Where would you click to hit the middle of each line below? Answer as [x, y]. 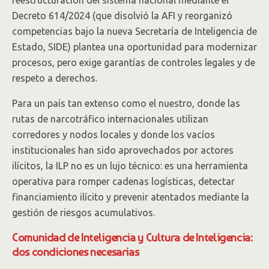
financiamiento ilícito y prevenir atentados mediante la [131, 197]
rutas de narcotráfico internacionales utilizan [110, 119]
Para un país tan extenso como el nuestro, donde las [126, 103]
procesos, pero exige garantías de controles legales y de [134, 62]
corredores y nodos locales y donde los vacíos [113, 134]
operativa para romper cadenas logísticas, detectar [123, 181]
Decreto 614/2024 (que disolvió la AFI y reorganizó [122, 16]
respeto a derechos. [55, 78]
